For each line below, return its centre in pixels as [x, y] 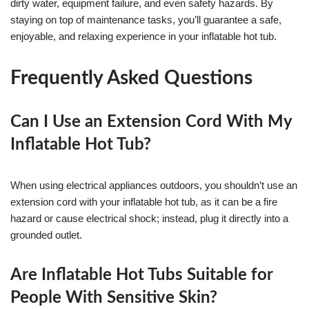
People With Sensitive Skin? [114, 298]
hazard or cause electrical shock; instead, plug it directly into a [149, 218]
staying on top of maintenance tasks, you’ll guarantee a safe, [146, 19]
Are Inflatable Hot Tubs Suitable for [141, 275]
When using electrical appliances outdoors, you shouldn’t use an [154, 185]
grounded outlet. [46, 235]
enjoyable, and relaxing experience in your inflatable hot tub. [143, 36]
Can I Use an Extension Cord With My [151, 122]
